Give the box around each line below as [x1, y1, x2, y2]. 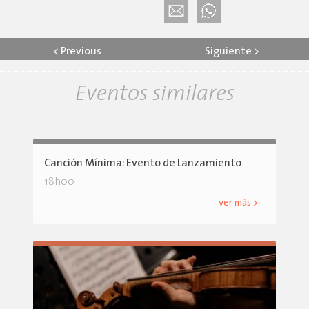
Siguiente [204, 46, 252, 58]
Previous [61, 46, 101, 58]
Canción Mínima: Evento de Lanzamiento [44, 158, 241, 170]
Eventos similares [74, 83, 235, 106]
